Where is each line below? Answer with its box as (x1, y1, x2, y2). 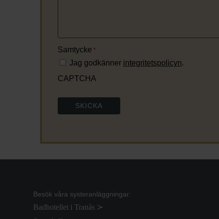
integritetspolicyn (123, 58, 182, 67)
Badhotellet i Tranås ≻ (33, 202, 103, 211)
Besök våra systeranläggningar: (33, 190, 131, 198)
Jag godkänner (69, 58, 123, 67)
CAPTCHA (57, 74, 96, 83)
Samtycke (57, 45, 92, 54)
